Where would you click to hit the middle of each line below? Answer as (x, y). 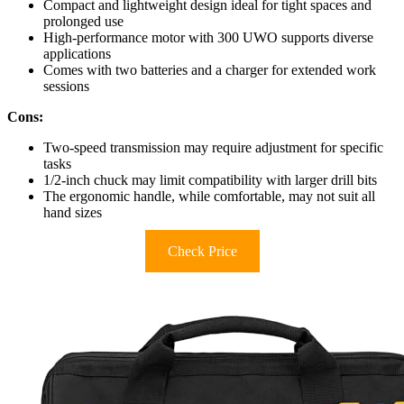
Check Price (202, 252)
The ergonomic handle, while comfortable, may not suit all (209, 197)
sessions (66, 87)
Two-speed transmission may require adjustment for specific (213, 148)
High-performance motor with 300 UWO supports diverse (208, 38)
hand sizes (73, 213)
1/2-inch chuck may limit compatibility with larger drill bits (210, 180)
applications (77, 54)
